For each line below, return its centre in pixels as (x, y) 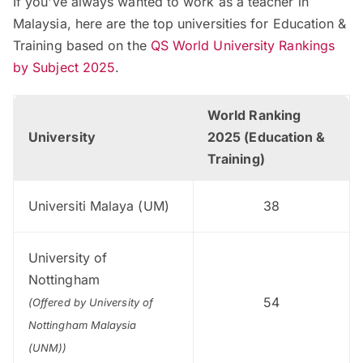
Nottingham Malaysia (83, 325)
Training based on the (82, 46)
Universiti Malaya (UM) (99, 206)
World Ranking (254, 115)
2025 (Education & (267, 137)
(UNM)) (48, 348)
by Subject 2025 (64, 68)
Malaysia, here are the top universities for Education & (180, 24)
